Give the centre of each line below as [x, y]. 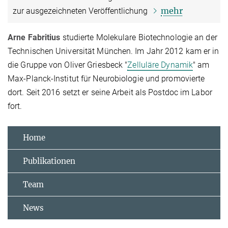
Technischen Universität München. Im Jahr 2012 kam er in [113, 51]
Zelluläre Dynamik [160, 65]
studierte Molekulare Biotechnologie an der [140, 37]
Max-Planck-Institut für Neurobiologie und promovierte [106, 78]
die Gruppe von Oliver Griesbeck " [68, 65]
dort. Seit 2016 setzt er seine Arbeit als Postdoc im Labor [110, 92]
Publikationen [49, 161]
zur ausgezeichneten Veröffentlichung [81, 11]
